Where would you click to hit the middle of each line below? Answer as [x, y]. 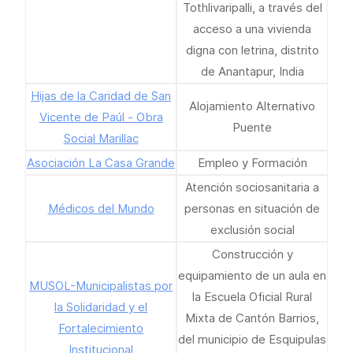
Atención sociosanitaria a [252, 187]
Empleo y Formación [252, 163]
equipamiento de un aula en [252, 275]
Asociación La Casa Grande [101, 163]
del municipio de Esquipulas [252, 339]
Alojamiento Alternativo [252, 106]
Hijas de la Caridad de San [101, 96]
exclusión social [252, 230]
